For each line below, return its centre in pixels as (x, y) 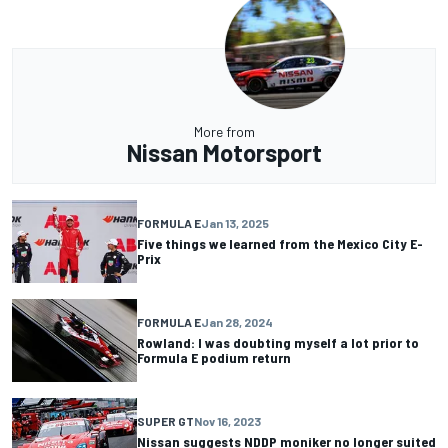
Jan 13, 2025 (235, 223)
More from (224, 131)
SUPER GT (165, 421)
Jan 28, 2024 (237, 322)
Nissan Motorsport (224, 152)
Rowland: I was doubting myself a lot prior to (278, 343)
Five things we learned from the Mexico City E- (280, 244)
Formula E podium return (214, 358)
